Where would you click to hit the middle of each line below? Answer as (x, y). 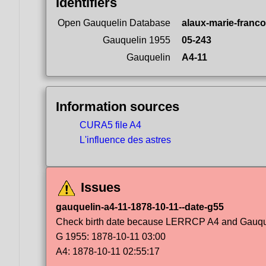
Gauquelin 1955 (137, 40)
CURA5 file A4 (110, 125)
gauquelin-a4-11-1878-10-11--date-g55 (140, 207)
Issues (99, 187)
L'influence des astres (125, 140)
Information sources (118, 107)
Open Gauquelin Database (114, 23)
